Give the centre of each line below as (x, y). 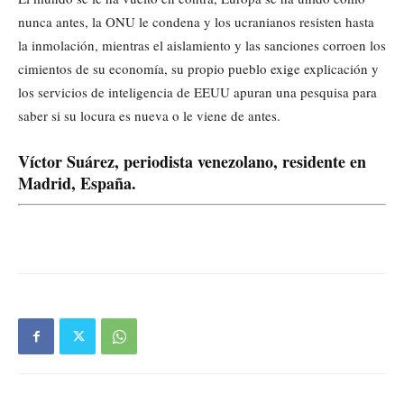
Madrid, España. (77, 183)
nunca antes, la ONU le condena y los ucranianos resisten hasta (196, 21)
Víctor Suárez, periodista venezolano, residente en (192, 161)
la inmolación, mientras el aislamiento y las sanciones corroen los (202, 45)
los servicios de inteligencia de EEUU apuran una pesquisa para (197, 92)
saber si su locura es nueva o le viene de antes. (149, 115)
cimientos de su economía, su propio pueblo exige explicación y (198, 68)
